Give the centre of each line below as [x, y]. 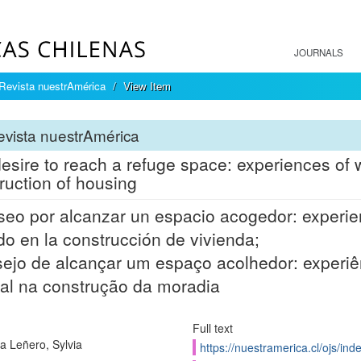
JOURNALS [319, 52]
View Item [147, 86]
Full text [212, 328]
